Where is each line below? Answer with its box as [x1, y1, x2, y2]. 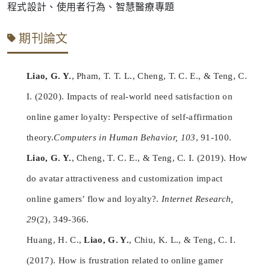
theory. [27, 133, 54, 143]
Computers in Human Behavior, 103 [54, 133, 196, 143]
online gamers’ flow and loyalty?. [27, 194, 162, 204]
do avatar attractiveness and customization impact [27, 174, 223, 184]
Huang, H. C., [27, 235, 84, 245]
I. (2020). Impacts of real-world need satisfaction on [27, 92, 233, 102]
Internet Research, [161, 194, 234, 204]
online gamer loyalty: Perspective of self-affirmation [27, 112, 233, 122]
